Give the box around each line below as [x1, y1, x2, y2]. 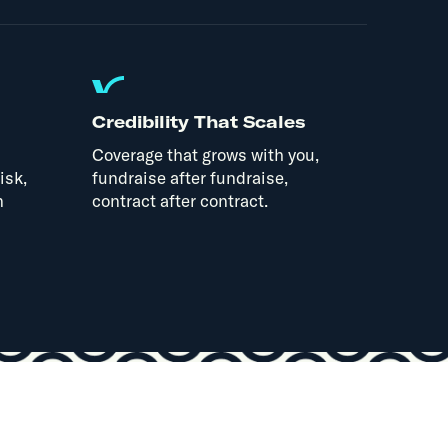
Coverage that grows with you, [91, 143, 319, 165]
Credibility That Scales [91, 110, 305, 132]
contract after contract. [91, 189, 268, 211]
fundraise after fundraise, [91, 166, 288, 188]
